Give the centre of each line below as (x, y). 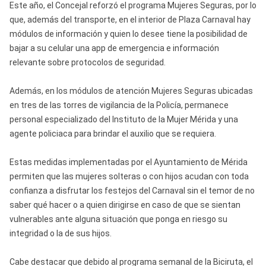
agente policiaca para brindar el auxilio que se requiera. (113, 133)
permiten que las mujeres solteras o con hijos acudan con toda (129, 176)
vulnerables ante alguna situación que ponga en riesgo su (118, 219)
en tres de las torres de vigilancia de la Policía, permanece (119, 105)
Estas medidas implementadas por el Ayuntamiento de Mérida (128, 162)
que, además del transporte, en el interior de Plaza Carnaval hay (130, 19)
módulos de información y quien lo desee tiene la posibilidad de (128, 34)
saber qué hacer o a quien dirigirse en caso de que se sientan (125, 205)
